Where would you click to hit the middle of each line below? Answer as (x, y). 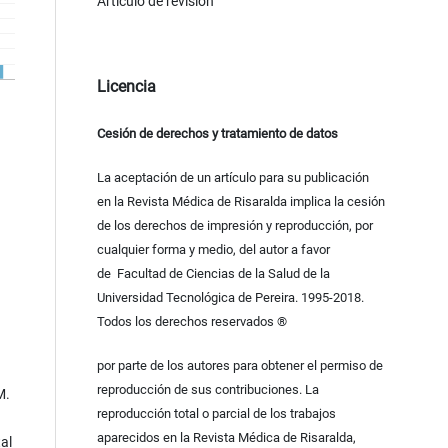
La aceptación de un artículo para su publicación (232, 178)
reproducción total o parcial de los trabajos (216, 414)
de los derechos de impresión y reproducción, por (234, 226)
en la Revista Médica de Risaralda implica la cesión (240, 202)
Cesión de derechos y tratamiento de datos (217, 134)
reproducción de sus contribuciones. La (207, 390)
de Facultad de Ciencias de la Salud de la (213, 274)
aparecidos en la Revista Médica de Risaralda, (226, 438)
